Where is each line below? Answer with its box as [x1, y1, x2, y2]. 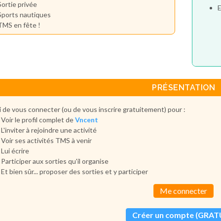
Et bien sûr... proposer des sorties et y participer [1, 167, 148, 176]
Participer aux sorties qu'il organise [1, 157, 109, 166]
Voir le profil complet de [1, 115, 75, 124]
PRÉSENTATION [152, 83, 216, 93]
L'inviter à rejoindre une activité [1, 126, 97, 135]
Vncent [75, 115, 99, 124]
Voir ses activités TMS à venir [1, 136, 92, 145]
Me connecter [160, 186, 208, 196]
